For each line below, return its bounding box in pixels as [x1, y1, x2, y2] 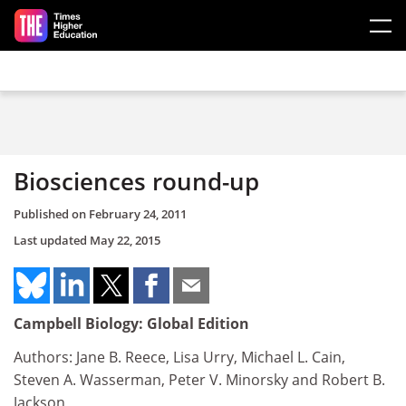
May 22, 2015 [90, 231, 160, 248]
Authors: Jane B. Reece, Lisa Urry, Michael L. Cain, [14, 347, 345, 367]
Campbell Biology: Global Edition [14, 313, 249, 333]
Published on [14, 205, 89, 222]
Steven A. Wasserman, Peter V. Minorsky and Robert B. [14, 370, 385, 390]
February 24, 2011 [89, 205, 187, 222]
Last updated [14, 231, 90, 248]
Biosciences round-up [14, 165, 259, 198]
